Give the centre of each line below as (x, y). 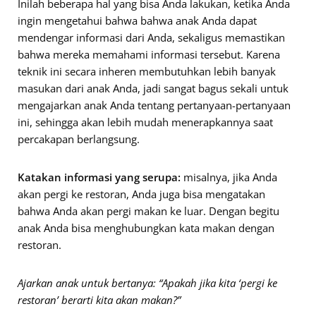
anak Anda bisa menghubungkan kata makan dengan (146, 227)
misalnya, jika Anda (229, 177)
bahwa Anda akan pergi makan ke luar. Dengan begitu (148, 211)
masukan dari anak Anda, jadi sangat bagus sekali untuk (153, 88)
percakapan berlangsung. (79, 139)
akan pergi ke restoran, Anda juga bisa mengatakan (141, 194)
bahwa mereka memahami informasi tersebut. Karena (149, 54)
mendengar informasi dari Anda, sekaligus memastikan (151, 37)
